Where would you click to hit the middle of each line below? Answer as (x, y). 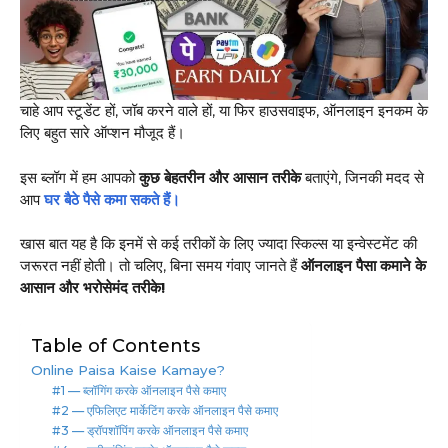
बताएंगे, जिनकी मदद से (362, 177)
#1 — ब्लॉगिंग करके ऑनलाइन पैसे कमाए (141, 390)
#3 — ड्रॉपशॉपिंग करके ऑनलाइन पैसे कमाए (152, 430)
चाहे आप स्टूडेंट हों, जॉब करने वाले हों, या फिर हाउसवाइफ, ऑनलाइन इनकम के (224, 111)
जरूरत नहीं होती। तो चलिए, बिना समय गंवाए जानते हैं (160, 266)
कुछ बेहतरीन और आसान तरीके (220, 177)
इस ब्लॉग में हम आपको (79, 177)
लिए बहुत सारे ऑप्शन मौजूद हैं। (102, 133)
